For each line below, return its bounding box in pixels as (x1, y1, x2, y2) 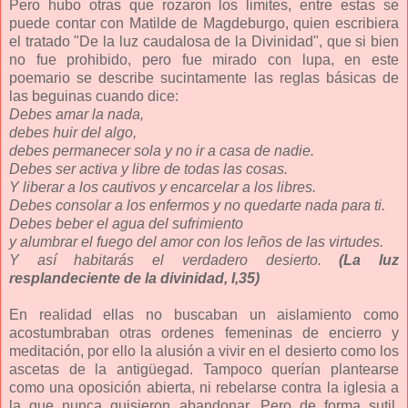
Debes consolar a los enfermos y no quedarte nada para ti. (9, 197, 385, 213)
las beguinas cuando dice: (9, 87, 178, 104)
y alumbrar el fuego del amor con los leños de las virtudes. (9, 233, 383, 250)
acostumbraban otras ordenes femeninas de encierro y (9, 324, 399, 341)
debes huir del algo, (9, 124, 137, 140)
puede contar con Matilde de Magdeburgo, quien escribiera (9, 15, 399, 31)
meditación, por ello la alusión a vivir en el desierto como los (9, 342, 399, 359)
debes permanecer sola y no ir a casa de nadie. (9, 142, 314, 158)
